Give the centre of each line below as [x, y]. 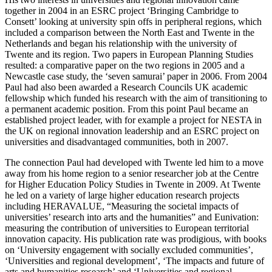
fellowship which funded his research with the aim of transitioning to [136, 98]
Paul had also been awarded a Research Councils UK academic [126, 87]
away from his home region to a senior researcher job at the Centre [132, 173]
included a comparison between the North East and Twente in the [130, 32]
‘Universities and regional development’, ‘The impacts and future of [134, 260]
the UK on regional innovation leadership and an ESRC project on [132, 131]
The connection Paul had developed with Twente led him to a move [134, 162]
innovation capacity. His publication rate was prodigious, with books [136, 239]
